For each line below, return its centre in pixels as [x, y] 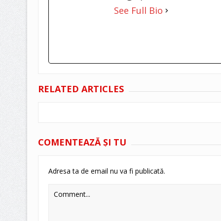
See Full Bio [138, 11]
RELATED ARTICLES [81, 89]
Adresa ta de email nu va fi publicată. [107, 171]
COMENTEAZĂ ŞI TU [82, 142]
